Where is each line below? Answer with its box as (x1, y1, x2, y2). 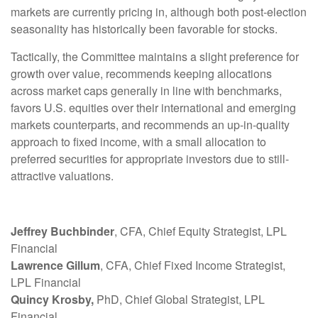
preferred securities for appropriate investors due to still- (11, 150, 289, 167)
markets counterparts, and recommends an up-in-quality (11, 116, 290, 133)
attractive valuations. (11, 167, 114, 184)
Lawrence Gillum (11, 256, 100, 273)
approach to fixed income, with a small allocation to (11, 133, 266, 150)
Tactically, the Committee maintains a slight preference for (11, 48, 299, 65)
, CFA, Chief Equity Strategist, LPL (114, 222, 287, 239)
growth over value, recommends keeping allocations (11, 65, 272, 82)
